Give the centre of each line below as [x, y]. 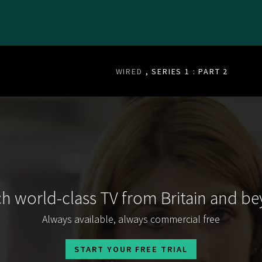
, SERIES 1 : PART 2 [187, 71]
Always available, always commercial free [131, 219]
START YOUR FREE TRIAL [131, 249]
